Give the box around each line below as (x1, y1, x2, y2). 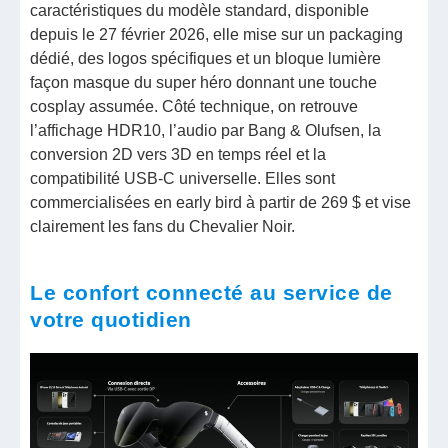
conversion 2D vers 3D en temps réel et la (30, 145, 327, 163)
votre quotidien (30, 307, 192, 331)
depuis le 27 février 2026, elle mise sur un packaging (30, 25, 404, 43)
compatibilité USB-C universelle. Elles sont (30, 169, 336, 187)
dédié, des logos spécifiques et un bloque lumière (30, 49, 382, 67)
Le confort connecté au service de (30, 280, 393, 304)
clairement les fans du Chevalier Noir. (30, 217, 296, 235)
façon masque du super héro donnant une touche (30, 73, 378, 91)
